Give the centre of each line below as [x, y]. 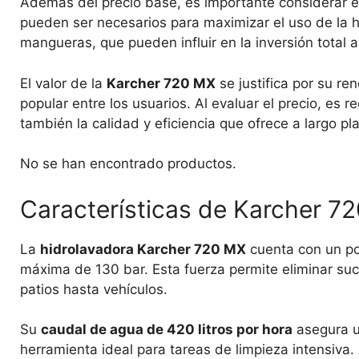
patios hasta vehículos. [94, 289]
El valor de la [63, 83]
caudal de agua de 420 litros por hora [167, 330]
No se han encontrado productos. [128, 164]
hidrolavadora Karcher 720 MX [143, 249]
